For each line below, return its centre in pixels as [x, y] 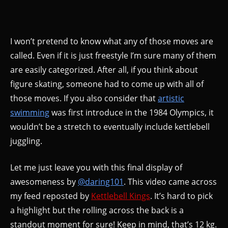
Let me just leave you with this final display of [96, 167]
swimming [30, 112]
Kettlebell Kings [121, 196]
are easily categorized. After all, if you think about [104, 69]
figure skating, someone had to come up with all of [107, 84]
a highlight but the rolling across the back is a [97, 210]
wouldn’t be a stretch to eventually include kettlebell [110, 126]
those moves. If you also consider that [84, 98]
